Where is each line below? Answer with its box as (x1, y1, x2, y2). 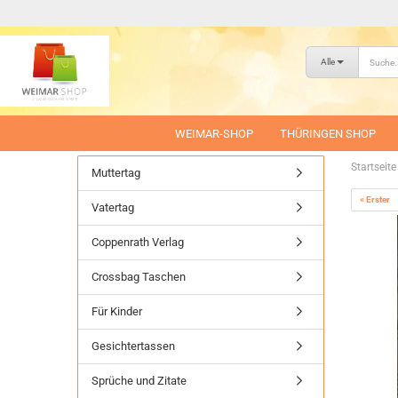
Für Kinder (92, 305, 142, 318)
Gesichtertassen (92, 339, 175, 353)
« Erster (359, 195, 390, 204)
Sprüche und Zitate (92, 374, 187, 387)
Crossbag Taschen (92, 270, 186, 283)
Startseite (350, 161, 396, 173)
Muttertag (92, 166, 140, 179)
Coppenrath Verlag (92, 235, 184, 249)
